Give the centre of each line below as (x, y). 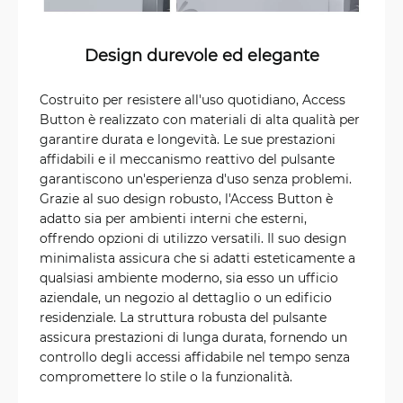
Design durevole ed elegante (201, 54)
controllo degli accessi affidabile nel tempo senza (195, 356)
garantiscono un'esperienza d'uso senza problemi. (196, 178)
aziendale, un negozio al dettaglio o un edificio (186, 297)
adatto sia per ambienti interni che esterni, (173, 218)
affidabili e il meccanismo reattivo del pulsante (187, 158)
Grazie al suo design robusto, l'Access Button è (186, 198)
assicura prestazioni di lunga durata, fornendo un (193, 336)
